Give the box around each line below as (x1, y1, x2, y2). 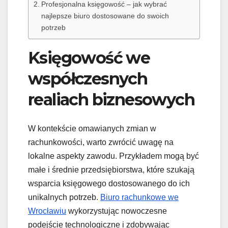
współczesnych (28, 69, 148, 89)
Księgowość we (28, 48, 150, 68)
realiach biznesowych (28, 90, 194, 110)
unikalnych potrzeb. (28, 192, 100, 202)
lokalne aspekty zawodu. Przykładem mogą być (28, 151, 199, 160)
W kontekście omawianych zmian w (28, 124, 156, 133)
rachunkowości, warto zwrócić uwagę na (28, 137, 174, 147)
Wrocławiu (28, 206, 66, 215)
